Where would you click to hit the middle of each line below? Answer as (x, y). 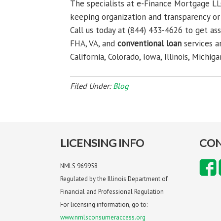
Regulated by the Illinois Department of (114, 179)
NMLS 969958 (79, 166)
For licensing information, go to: (104, 204)
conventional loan (149, 43)
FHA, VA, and (94, 43)
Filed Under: (92, 86)
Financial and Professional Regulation (112, 192)
